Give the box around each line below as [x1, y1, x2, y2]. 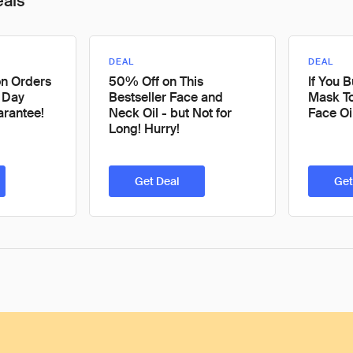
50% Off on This [109, 73, 203, 90]
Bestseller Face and [109, 89, 223, 106]
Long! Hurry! [109, 121, 180, 137]
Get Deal [134, 174, 180, 188]
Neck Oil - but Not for [109, 105, 232, 121]
